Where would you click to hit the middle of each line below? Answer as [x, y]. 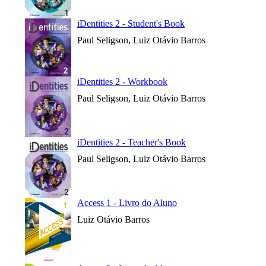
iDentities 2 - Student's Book [131, 23]
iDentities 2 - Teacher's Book [132, 142]
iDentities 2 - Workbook [122, 82]
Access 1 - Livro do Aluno [127, 203]
